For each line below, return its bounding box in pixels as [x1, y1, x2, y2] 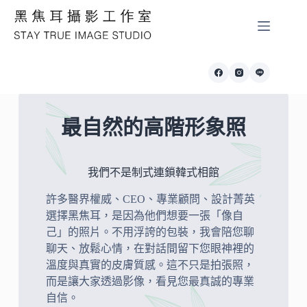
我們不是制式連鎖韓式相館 [87, 167, 219, 178]
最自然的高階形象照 [60, 116, 246, 138]
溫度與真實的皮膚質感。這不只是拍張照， [45, 258, 254, 271]
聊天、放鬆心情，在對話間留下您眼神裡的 [45, 242, 254, 254]
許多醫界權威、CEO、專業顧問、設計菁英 [45, 193, 255, 205]
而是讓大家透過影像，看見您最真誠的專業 [45, 275, 254, 287]
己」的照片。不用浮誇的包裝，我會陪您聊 [45, 225, 254, 238]
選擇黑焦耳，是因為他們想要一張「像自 [45, 209, 243, 221]
